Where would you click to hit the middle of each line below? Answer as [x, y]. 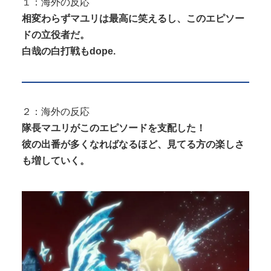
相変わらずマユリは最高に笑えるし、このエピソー [133, 18]
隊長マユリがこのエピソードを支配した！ [114, 128]
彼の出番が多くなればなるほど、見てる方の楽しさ [133, 145]
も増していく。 [56, 161]
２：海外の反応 [56, 112]
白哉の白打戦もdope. [69, 51]
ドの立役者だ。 [56, 34]
